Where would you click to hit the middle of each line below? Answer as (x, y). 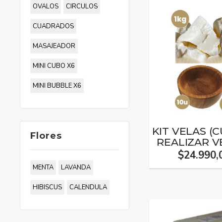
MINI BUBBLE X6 (57, 86)
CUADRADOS (53, 26)
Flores (46, 136)
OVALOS (46, 6)
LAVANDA (76, 167)
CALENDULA (88, 187)
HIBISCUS (47, 187)
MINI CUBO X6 (54, 66)
